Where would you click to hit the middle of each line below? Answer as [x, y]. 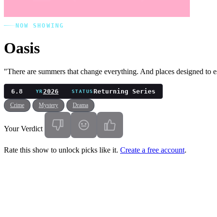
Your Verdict [23, 128]
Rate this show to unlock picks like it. [62, 150]
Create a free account [152, 150]
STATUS [82, 91]
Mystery [48, 105]
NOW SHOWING [40, 25]
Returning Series [124, 92]
